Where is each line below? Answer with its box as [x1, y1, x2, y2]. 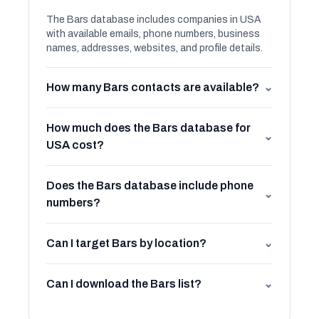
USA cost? [46, 139, 104, 151]
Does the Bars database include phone [46, 179, 253, 192]
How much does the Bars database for [46, 122, 251, 134]
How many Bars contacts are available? [46, 81, 259, 93]
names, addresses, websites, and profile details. [46, 43, 263, 53]
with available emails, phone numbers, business [46, 28, 260, 39]
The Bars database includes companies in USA [46, 14, 261, 25]
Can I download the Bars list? [46, 278, 202, 290]
